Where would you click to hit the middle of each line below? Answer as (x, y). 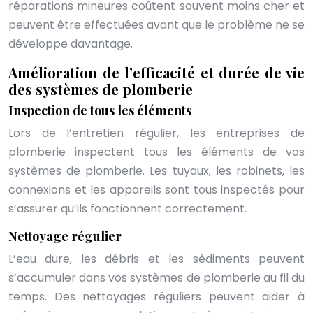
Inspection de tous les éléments (100, 110)
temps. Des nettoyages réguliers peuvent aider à (156, 297)
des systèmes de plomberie (101, 89)
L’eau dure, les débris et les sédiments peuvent (156, 259)
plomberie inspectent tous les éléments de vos (156, 152)
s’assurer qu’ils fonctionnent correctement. (128, 209)
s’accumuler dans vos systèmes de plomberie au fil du (156, 278)
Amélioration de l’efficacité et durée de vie (156, 72)
